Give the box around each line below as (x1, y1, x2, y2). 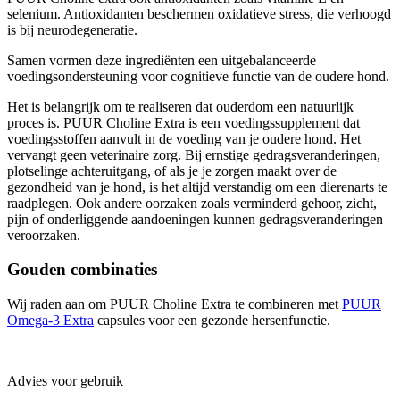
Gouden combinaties (7, 260, 157, 279)
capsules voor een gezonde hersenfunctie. (94, 312, 330, 329)
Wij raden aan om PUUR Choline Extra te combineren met (7, 296, 342, 312)
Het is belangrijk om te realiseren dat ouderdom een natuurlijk (7, 98, 354, 114)
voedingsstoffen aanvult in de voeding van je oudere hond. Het (7, 130, 361, 146)
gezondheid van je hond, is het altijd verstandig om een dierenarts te (7, 179, 387, 195)
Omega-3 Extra (7, 312, 94, 329)
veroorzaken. (7, 227, 80, 243)
